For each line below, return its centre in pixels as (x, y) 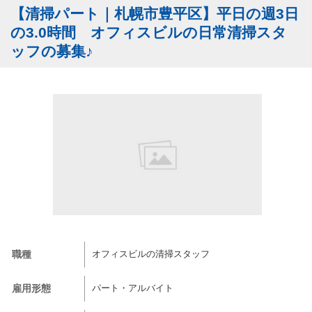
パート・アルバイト (133, 288)
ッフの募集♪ (52, 51)
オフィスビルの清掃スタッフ (151, 254)
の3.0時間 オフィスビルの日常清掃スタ (149, 32)
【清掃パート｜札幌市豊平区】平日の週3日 (155, 14)
